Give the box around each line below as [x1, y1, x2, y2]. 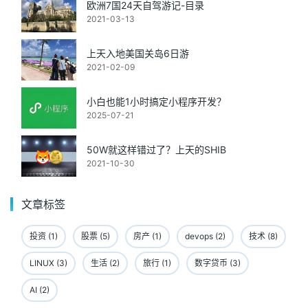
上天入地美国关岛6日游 [87, 47, 189, 59]
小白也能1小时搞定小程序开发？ [87, 95, 226, 107]
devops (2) [185, 230, 225, 241]
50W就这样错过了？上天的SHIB [87, 143, 226, 155]
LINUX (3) [30, 257, 67, 268]
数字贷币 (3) [195, 257, 241, 268]
